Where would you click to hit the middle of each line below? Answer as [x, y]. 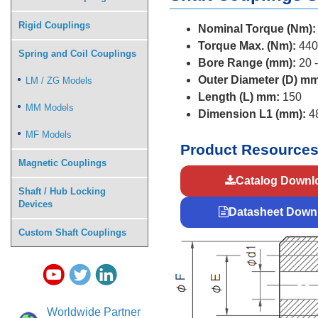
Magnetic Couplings [62, 163]
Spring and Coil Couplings [77, 54]
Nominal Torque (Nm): [257, 29]
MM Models [50, 108]
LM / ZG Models [59, 81]
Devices [35, 204]
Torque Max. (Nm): [247, 46]
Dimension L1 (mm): [252, 114]
